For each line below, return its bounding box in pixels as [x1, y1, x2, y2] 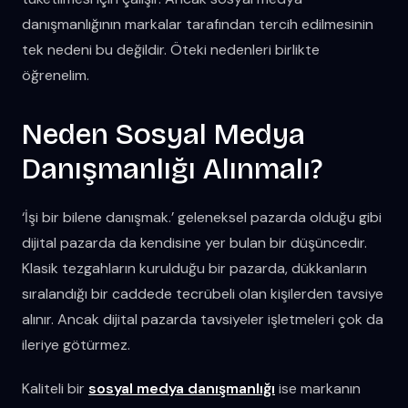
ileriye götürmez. [22, 334, 130, 354]
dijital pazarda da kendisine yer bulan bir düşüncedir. [22, 232, 367, 252]
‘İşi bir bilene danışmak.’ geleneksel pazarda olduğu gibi [22, 207, 382, 227]
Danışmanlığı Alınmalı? [22, 150, 322, 187]
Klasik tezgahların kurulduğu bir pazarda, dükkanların [22, 258, 367, 278]
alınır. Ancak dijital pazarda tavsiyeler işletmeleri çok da [22, 309, 383, 329]
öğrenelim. [22, 65, 89, 85]
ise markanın [275, 378, 361, 398]
